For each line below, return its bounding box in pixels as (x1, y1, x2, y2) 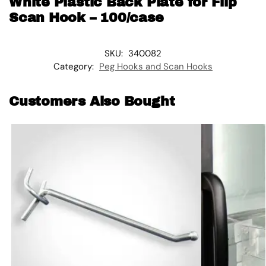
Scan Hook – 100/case (9, 10, 164, 25)
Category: (53, 60, 96, 72)
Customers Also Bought (9, 94, 175, 109)
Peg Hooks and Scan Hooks (99, 60, 213, 72)
